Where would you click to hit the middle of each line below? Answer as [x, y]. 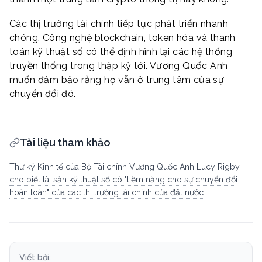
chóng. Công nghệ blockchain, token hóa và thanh [123, 37]
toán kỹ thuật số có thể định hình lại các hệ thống [121, 51]
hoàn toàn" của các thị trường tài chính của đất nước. [107, 192]
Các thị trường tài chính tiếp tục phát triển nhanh [119, 23]
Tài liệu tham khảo [65, 142]
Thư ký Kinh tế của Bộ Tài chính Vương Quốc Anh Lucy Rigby [125, 166]
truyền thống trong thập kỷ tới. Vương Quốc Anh [119, 65]
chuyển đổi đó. [43, 94]
